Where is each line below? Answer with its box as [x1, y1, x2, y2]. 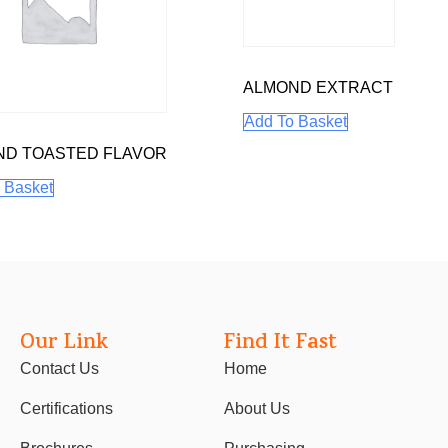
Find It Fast [224, 327, 337, 362]
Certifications [20, 400, 114, 418]
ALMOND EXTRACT [243, 79, 394, 97]
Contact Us [20, 360, 100, 378]
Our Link [20, 327, 109, 362]
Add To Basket [244, 113, 348, 131]
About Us [224, 400, 290, 418]
